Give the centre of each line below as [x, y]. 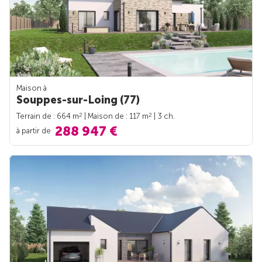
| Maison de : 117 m [116, 116]
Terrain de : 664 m [48, 116]
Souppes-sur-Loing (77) [78, 100]
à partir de [35, 130]
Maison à [32, 88]
